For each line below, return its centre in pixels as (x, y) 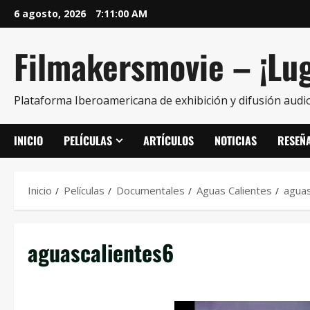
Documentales (151, 190)
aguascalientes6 (101, 252)
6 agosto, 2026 (51, 13)
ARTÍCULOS (168, 140)
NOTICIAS (236, 140)
